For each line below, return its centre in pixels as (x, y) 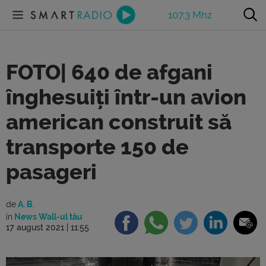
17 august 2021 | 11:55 (47, 227)
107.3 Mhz (190, 15)
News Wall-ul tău (47, 217)
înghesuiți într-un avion (126, 97)
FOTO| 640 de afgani (109, 72)
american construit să (119, 122)
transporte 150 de (97, 147)
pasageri (51, 172)
